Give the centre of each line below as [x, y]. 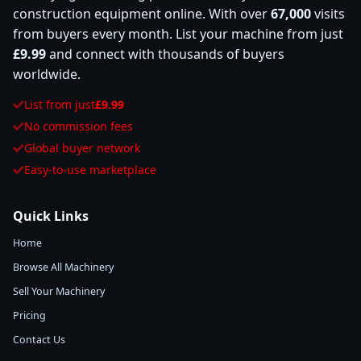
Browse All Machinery [63, 267]
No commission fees [79, 126]
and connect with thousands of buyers [165, 54]
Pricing [29, 315]
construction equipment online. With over [142, 14]
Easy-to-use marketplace [90, 170]
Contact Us [39, 340]
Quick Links [51, 216]
